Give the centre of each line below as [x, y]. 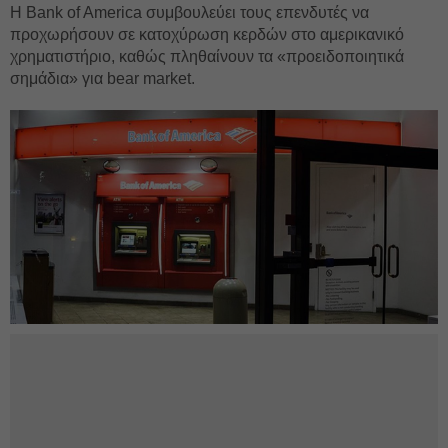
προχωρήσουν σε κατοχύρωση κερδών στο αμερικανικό [207, 34]
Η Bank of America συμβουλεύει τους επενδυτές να [189, 12]
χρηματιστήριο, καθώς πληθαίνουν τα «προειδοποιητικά [207, 56]
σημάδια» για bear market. [102, 78]
